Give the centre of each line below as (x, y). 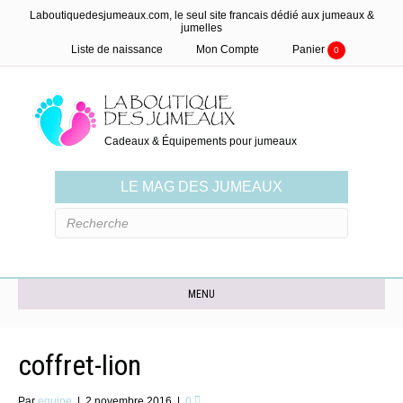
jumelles (201, 28)
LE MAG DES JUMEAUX (201, 187)
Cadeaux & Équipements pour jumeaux (201, 141)
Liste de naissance (116, 49)
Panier (309, 49)
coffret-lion (80, 365)
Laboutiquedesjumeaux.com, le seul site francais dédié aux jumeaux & (201, 15)
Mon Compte (227, 49)
